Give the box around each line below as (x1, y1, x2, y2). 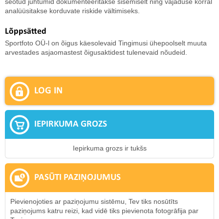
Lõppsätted (5, 27, 46, 36)
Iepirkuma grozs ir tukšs (72, 144, 147, 152)
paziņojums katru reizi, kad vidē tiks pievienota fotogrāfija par (10, 207, 198, 215)
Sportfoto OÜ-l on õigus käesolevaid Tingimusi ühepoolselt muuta (5, 39, 207, 47)
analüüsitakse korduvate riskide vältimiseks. (5, 7, 140, 15)
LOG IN (34, 86, 63, 96)
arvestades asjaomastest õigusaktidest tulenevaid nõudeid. (5, 48, 189, 56)
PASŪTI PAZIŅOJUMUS (34, 173, 121, 182)
